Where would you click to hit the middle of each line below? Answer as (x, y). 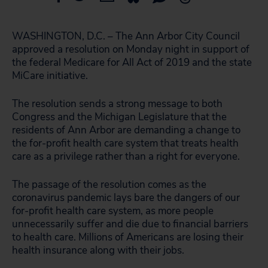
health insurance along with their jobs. (98, 250)
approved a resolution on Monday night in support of (131, 49)
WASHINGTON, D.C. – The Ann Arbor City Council (126, 36)
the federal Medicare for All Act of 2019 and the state (132, 63)
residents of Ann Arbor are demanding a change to (126, 130)
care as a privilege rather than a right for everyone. (126, 156)
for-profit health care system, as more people (113, 211)
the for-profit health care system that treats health (125, 143)
